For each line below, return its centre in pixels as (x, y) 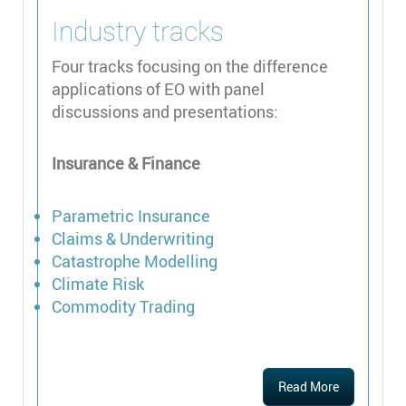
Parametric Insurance (131, 215)
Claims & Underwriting (133, 238)
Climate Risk (98, 283)
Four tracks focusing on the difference (190, 66)
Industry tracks (138, 30)
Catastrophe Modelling (135, 261)
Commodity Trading (123, 306)
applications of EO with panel (158, 88)
